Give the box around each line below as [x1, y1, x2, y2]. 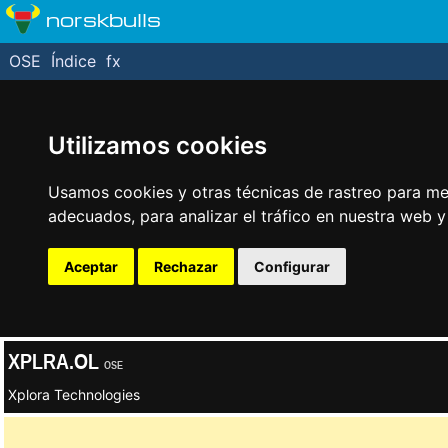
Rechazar [154, 258, 218, 275]
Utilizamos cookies [48, 131, 267, 160]
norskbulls [46, 5, 161, 32]
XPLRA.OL [8, 348, 104, 374]
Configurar [254, 258, 330, 275]
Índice [51, 51, 96, 71]
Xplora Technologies [8, 386, 140, 403]
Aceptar [64, 258, 118, 275]
